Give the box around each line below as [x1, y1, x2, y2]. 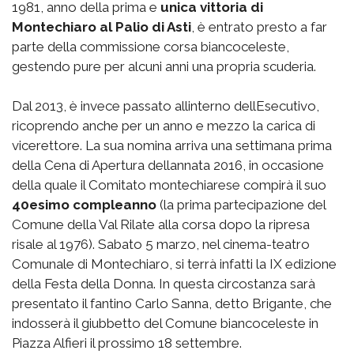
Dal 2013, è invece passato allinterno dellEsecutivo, [12, 98, 319, 115]
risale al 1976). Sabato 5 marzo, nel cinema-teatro [12, 236, 310, 253]
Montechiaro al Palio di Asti [12, 19, 191, 36]
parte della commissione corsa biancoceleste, [12, 39, 289, 55]
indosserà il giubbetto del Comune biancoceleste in [12, 315, 318, 332]
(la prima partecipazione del [156, 197, 326, 213]
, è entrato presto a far [191, 19, 327, 36]
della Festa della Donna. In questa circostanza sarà [12, 276, 315, 292]
